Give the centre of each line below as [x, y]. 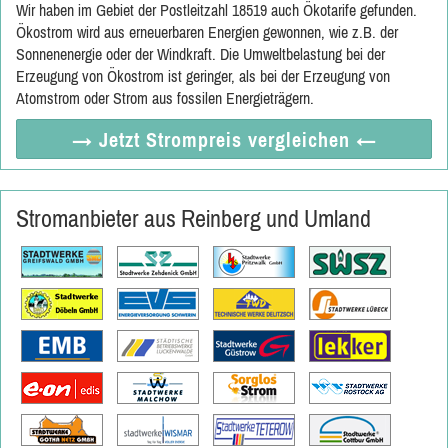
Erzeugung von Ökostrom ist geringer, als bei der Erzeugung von [203, 76]
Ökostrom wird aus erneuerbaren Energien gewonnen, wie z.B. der [207, 32]
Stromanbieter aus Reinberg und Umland [193, 218]
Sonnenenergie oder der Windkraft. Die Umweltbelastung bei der [200, 54]
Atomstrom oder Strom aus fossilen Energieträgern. [165, 98]
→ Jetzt [108, 139]
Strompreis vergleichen [247, 139]
